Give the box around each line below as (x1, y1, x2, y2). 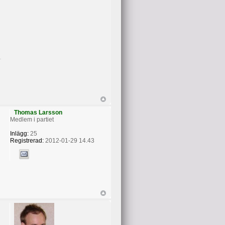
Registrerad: (10, 137, 44, 145)
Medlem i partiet (10, 116, 54, 124)
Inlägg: (10, 130, 29, 138)
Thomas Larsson (14, 109, 62, 117)
